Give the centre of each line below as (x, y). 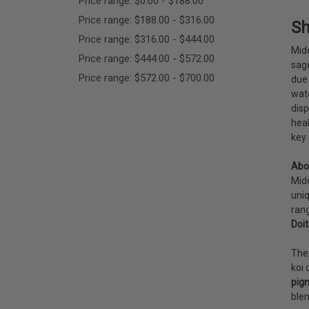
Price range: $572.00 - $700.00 (146, 78)
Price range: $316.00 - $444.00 (146, 39)
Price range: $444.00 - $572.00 (146, 58)
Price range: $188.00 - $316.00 (146, 20)
